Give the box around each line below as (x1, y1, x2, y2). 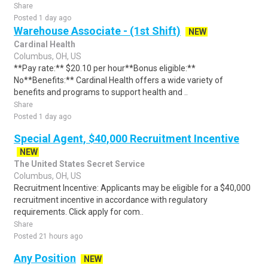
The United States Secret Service (14, 159, 145, 169)
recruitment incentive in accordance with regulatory (14, 195, 208, 205)
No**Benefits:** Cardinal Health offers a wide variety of (14, 75, 223, 85)
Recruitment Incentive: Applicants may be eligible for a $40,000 (14, 183, 251, 193)
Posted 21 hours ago (14, 232, 83, 240)
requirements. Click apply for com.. (14, 207, 144, 217)
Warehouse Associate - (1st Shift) (14, 25, 181, 37)
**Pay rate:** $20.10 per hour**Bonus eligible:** (14, 63, 196, 73)
